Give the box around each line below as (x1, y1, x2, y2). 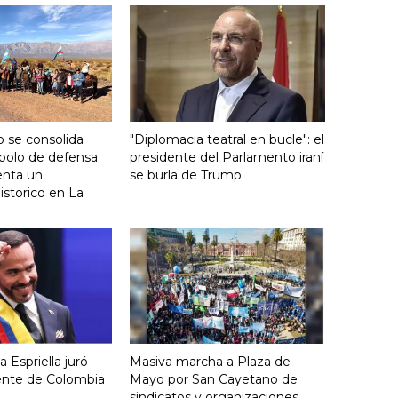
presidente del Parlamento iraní (130, 148, 323, 165)
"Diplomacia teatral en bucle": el (130, 131, 324, 147)
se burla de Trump (130, 166, 242, 183)
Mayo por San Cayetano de (130, 371, 298, 388)
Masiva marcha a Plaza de (130, 354, 291, 370)
